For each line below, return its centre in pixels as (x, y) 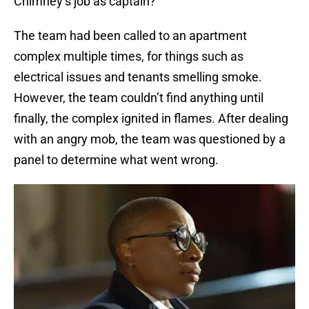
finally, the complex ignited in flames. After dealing (151, 119)
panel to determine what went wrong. (116, 160)
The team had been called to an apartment (130, 36)
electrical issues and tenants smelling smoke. (138, 77)
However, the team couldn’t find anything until (139, 98)
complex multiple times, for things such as (129, 57)
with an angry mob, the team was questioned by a (150, 139)
